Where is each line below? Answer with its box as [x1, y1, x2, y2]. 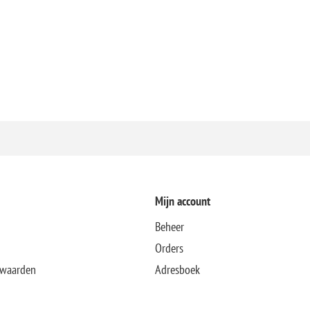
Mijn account [154, 192, 210, 209]
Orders [154, 239, 183, 256]
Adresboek [154, 261, 200, 277]
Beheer [154, 218, 184, 235]
